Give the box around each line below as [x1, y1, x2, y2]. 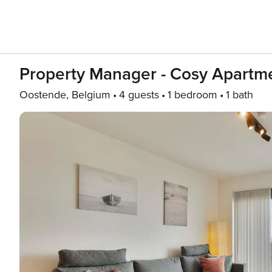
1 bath [226, 88, 253, 101]
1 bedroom [168, 88, 217, 101]
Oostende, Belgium [19, 88, 110, 101]
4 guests [119, 88, 159, 101]
